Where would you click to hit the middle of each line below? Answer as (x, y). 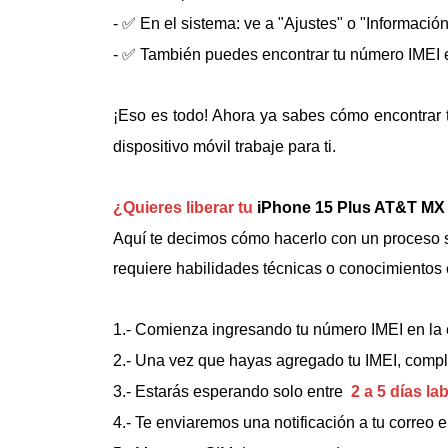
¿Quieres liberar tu (185, 207)
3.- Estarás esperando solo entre (230, 391)
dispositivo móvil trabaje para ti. (224, 146)
